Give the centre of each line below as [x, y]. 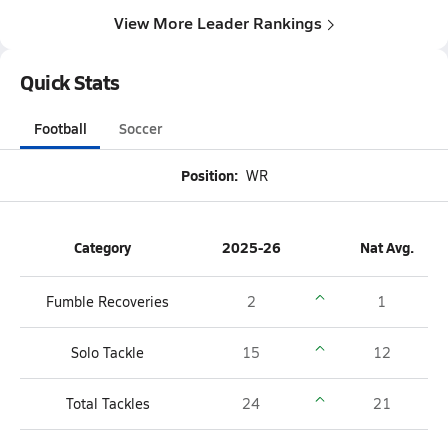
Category [102, 247]
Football [60, 128]
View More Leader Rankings [218, 22]
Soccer [140, 128]
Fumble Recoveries [107, 301]
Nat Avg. [386, 247]
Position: [209, 175]
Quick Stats [70, 82]
